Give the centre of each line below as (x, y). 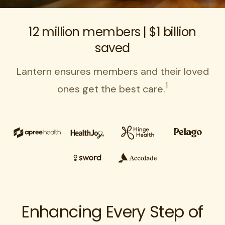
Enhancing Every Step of (113, 211)
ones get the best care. (111, 89)
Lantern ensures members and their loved (113, 71)
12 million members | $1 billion (113, 32)
